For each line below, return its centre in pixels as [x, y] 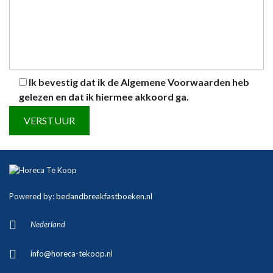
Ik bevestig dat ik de [75, 82]
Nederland [48, 224]
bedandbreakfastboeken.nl [104, 196]
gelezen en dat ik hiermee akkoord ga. [104, 97]
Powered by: [33, 196]
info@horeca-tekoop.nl [72, 253]
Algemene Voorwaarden [175, 82]
